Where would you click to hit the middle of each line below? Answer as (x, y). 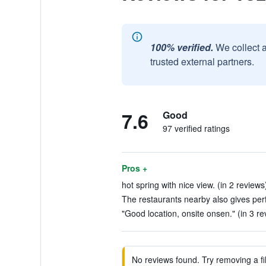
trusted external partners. (202, 61)
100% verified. (181, 47)
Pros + (134, 168)
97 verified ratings (196, 128)
